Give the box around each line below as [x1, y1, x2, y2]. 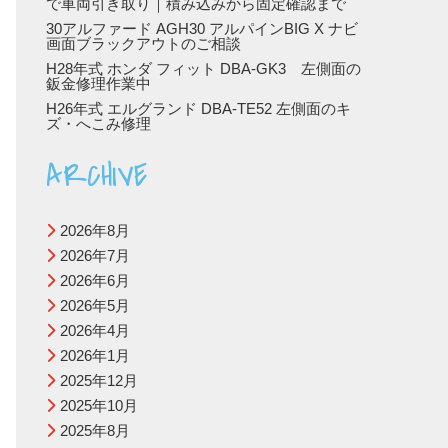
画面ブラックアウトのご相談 [46, 35, 241, 52]
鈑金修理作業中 [46, 75, 151, 92]
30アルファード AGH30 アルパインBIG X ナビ [46, 20, 358, 37]
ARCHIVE [46, 155, 147, 198]
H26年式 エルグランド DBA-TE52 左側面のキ [46, 100, 351, 117]
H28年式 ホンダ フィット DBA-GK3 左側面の [46, 60, 361, 77]
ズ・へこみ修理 [46, 115, 151, 132]
